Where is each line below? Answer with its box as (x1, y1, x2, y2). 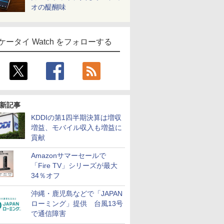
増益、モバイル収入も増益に (31, 123, 122, 131)
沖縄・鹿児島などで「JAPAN (31, 189, 122, 197)
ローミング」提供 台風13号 (31, 199, 123, 207)
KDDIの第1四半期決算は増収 (31, 113, 121, 121)
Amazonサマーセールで (31, 151, 106, 159)
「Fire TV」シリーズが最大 (31, 161, 117, 169)
